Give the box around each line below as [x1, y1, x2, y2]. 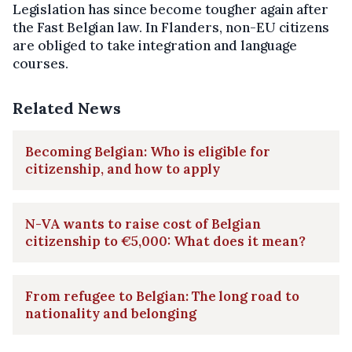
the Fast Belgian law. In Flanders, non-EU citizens [13, 18, 329, 36]
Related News [13, 97, 121, 118]
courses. [13, 54, 68, 72]
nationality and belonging [25, 304, 196, 322]
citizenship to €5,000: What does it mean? [25, 232, 306, 250]
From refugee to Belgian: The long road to [25, 287, 299, 305]
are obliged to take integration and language [13, 36, 297, 54]
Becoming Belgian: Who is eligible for [25, 142, 270, 160]
